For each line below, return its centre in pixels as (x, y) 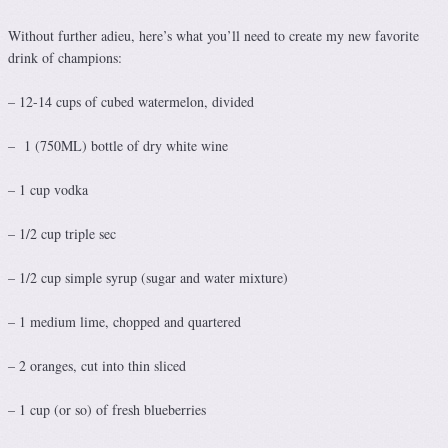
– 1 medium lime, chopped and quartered (124, 322)
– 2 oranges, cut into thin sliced (97, 366)
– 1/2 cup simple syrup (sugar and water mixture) (148, 278)
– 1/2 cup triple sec (62, 234)
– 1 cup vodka (48, 190)
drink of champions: (65, 58)
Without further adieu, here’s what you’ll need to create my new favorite (213, 36)
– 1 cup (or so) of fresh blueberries (107, 410)
